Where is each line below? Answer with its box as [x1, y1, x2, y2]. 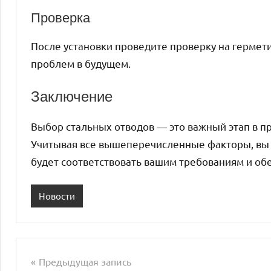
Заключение [31, 85, 113, 106]
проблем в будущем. [31, 56, 131, 70]
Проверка [31, 8, 90, 27]
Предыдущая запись [39, 255, 131, 268]
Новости [38, 189, 75, 201]
